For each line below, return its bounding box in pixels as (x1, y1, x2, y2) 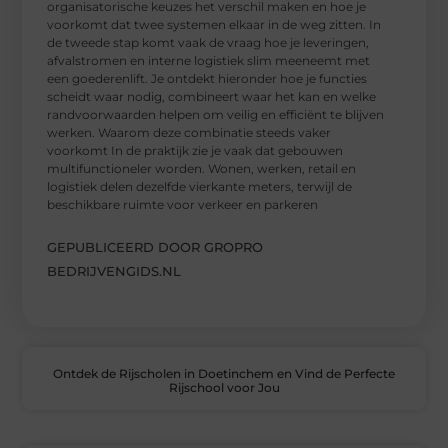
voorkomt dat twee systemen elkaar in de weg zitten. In (47, 17, 382, 33)
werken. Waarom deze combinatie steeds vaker (47, 125, 332, 141)
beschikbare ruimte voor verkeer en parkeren (47, 197, 319, 213)
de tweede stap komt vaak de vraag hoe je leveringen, (47, 35, 370, 51)
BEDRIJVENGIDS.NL (47, 263, 182, 280)
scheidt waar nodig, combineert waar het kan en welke (47, 89, 377, 105)
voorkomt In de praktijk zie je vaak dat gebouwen (47, 143, 344, 159)
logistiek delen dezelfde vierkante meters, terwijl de (47, 179, 353, 195)
